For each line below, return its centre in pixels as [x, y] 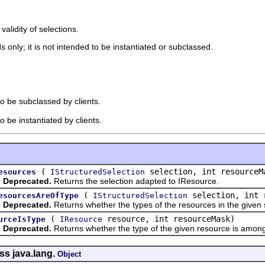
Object [69, 254]
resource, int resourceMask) [169, 219]
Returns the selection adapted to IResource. [135, 181]
